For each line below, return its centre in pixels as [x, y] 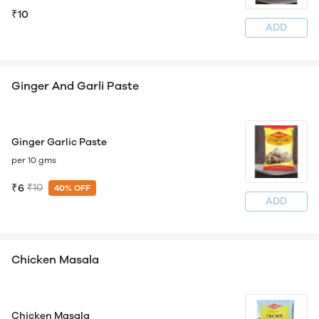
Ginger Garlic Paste [59, 142]
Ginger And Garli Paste [75, 86]
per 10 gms [34, 160]
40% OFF [72, 188]
